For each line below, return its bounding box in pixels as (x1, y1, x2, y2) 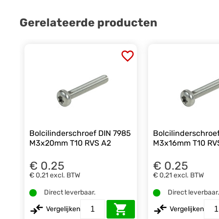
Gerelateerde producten (20, 16, 158, 30)
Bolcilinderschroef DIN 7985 (29, 128, 131, 138)
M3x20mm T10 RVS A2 (29, 138, 111, 148)
